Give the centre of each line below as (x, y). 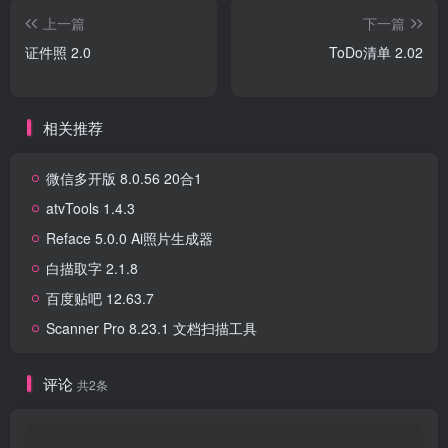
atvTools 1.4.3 (90, 207)
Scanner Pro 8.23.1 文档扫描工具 (151, 327)
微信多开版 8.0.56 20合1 (124, 177)
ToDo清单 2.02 (376, 51)
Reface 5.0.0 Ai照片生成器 (129, 237)
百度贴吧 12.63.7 (100, 297)
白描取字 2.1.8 (92, 267)
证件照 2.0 (58, 51)
